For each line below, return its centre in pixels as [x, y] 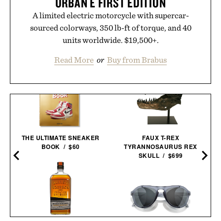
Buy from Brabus [137, 59]
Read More [74, 59]
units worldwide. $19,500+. [110, 40]
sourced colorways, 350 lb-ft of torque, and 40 [110, 27]
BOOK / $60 [60, 146]
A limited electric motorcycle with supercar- [110, 15]
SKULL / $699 [161, 155]
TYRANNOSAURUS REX [161, 146]
